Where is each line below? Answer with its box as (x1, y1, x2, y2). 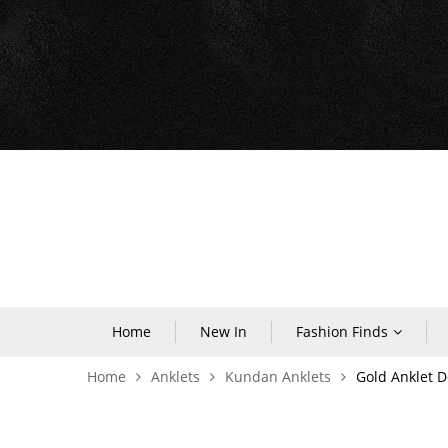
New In (200, 322, 247, 341)
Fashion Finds (296, 322, 388, 341)
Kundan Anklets (225, 367, 331, 386)
